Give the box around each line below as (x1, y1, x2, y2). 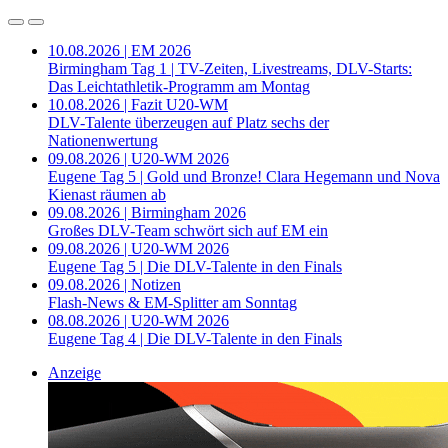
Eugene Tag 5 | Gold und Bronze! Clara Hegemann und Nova (48, 168, 440, 186)
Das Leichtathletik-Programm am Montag (48, 78, 310, 96)
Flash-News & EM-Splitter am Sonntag (48, 294, 297, 312)
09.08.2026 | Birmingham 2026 (48, 204, 246, 222)
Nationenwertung (48, 132, 158, 150)
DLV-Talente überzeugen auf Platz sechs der (48, 114, 329, 132)
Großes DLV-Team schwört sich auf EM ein (48, 222, 328, 240)
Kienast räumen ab (48, 186, 166, 204)
